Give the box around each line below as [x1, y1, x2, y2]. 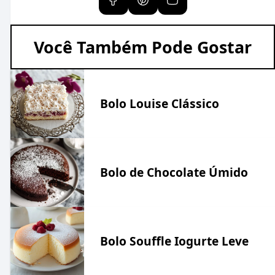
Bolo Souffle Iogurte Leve [99, 232, 249, 249]
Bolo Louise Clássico [99, 95, 219, 112]
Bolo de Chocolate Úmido [99, 163, 248, 180]
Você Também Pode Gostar [34, 35, 252, 58]
